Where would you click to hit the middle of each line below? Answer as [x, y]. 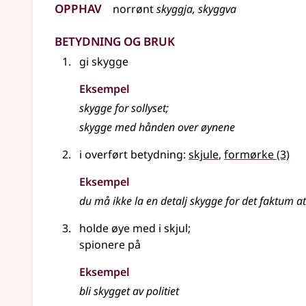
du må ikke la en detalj [135, 201]
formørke [249, 154]
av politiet [154, 291]
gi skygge [104, 61]
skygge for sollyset [123, 108]
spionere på [110, 245]
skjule [204, 154]
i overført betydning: [134, 154]
